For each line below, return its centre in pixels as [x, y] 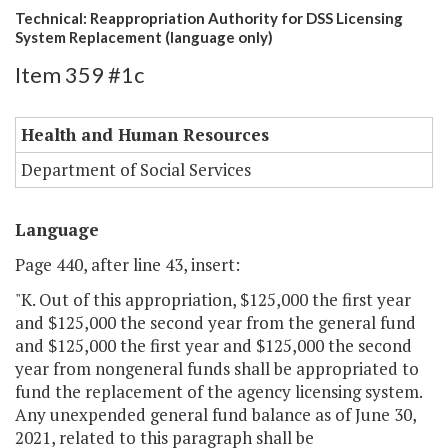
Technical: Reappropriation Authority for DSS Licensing [209, 18]
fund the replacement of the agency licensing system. [218, 392]
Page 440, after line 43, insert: [127, 265]
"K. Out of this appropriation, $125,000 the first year [213, 300]
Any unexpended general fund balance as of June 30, [215, 415]
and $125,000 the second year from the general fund [215, 323]
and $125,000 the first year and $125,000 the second [213, 346]
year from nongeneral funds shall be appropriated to [217, 369]
